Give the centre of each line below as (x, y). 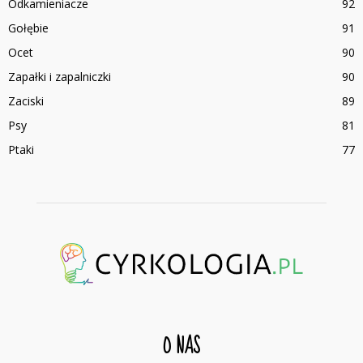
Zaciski (26, 101)
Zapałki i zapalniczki (60, 77)
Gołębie (28, 28)
